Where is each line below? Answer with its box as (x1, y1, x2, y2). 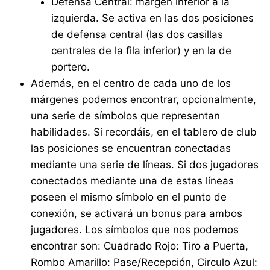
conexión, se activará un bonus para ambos (31, 207, 243, 220)
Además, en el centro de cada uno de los (31, 77, 231, 90)
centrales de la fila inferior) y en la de (51, 45, 232, 57)
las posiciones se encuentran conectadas (31, 142, 231, 155)
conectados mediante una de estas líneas (31, 175, 234, 187)
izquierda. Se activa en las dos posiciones (51, 12, 254, 25)
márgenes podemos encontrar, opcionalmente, (31, 93, 257, 106)
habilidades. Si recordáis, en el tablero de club (31, 126, 257, 139)
